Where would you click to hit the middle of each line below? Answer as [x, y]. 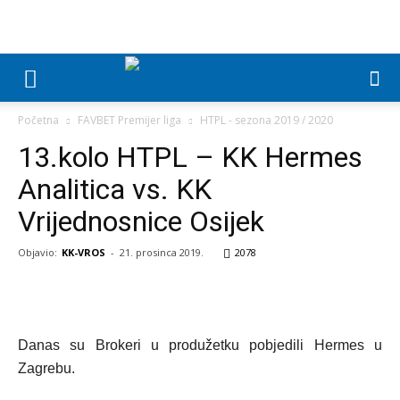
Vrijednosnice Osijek [141, 221]
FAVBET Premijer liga [129, 120]
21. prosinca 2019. [162, 252]
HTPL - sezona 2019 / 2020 [267, 120]
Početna [38, 120]
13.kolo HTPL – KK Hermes [190, 157]
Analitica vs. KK [115, 189]
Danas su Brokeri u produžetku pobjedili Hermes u [200, 345]
